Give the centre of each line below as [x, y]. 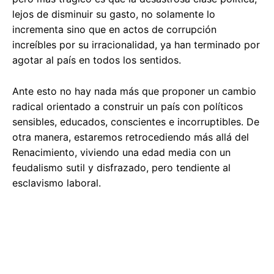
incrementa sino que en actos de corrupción [114, 30]
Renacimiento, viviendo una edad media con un [121, 153]
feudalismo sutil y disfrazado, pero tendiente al [121, 168]
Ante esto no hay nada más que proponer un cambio [134, 91]
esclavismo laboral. [57, 183]
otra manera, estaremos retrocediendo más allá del [131, 137]
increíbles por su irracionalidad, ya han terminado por [136, 45]
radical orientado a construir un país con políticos [128, 107]
